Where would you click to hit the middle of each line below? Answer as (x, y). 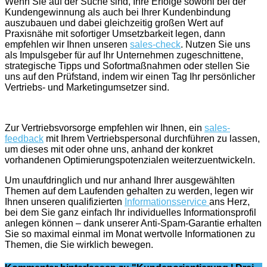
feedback (24, 139)
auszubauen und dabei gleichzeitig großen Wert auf (114, 23)
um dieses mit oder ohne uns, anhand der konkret (109, 150)
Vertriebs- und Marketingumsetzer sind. (87, 88)
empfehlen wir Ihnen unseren (67, 45)
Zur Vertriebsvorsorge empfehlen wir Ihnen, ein (105, 128)
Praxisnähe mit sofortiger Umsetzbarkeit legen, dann (115, 34)
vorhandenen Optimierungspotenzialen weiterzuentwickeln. (130, 160)
